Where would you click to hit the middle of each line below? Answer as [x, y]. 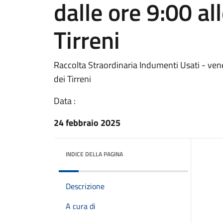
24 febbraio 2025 [87, 123]
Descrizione [85, 186]
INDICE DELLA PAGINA [94, 154]
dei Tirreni [72, 79]
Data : [65, 101]
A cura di [81, 206]
